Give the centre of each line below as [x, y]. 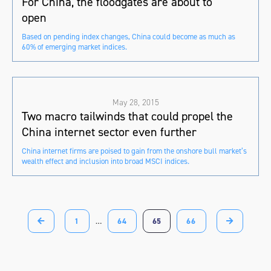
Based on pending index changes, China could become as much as [129, 37]
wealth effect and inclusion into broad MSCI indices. [106, 162]
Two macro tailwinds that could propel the [127, 116]
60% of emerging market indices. [74, 47]
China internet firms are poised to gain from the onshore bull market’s [134, 151]
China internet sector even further [109, 132]
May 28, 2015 [135, 103]
